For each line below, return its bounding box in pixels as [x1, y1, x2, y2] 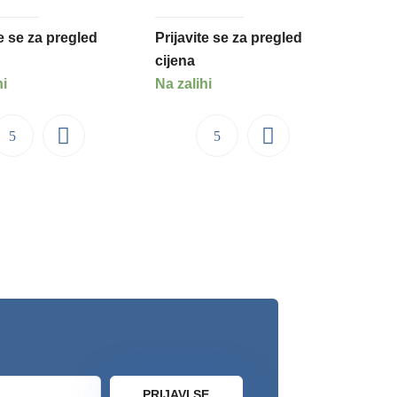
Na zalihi [155, 76, 213, 92]
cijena [155, 53, 196, 69]
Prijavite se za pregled [155, 30, 303, 46]
